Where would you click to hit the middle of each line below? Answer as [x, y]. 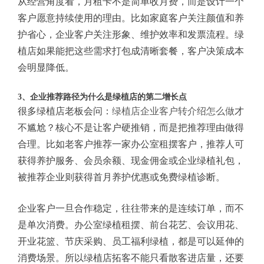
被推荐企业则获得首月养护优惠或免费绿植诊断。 [121, 177]
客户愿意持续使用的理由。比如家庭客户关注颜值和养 [131, 18]
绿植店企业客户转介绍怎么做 [173, 111]
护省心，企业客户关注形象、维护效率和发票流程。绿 [131, 34]
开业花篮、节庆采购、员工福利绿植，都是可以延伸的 [131, 241]
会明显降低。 [46, 67]
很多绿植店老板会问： [65, 111]
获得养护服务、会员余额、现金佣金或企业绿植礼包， [131, 160]
